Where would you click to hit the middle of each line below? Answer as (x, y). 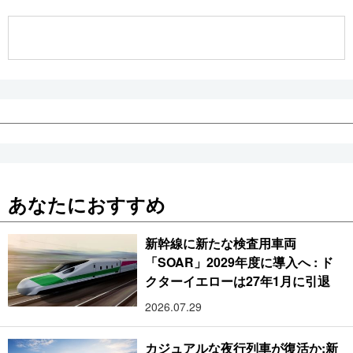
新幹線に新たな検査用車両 (221, 243)
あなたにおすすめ (87, 204)
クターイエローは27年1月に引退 (238, 281)
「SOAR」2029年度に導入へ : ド (239, 262)
